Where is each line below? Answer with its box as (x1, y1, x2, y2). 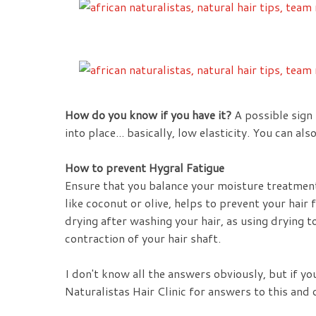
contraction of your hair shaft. (65, 230, 224, 247)
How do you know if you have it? (65, 107, 231, 123)
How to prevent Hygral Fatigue (65, 159, 224, 176)
